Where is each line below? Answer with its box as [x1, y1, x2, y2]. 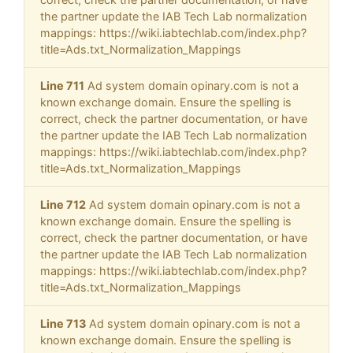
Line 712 [40, 198, 86, 212]
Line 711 [40, 79, 84, 93]
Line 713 [40, 317, 86, 331]
